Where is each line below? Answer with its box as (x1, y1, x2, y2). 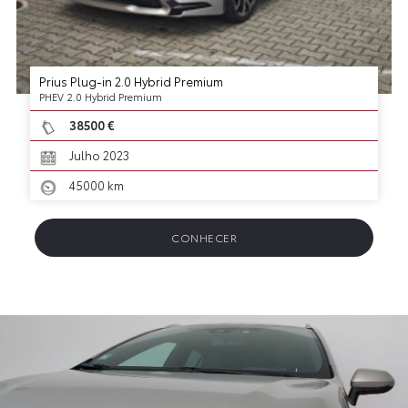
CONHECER (171, 229, 237, 245)
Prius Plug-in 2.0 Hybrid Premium (38, 73, 223, 90)
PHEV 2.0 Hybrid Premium (38, 89, 162, 105)
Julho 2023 (66, 147, 129, 164)
